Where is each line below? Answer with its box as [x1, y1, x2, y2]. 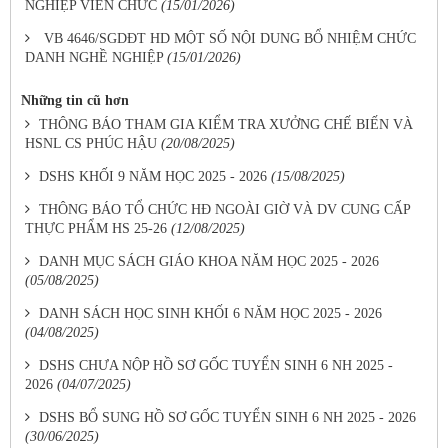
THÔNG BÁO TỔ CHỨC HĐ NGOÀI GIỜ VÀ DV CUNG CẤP [39, 202, 410, 217]
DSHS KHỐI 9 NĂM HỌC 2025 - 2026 [39, 169, 267, 184]
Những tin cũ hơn [21, 93, 129, 108]
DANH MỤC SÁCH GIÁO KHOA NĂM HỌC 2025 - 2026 [39, 254, 379, 269]
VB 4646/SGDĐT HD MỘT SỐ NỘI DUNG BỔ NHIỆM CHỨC [44, 31, 416, 46]
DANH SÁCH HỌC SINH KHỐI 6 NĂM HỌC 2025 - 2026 [39, 306, 382, 321]
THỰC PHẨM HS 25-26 [25, 221, 167, 236]
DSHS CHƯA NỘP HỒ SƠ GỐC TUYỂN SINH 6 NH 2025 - [39, 358, 393, 373]
